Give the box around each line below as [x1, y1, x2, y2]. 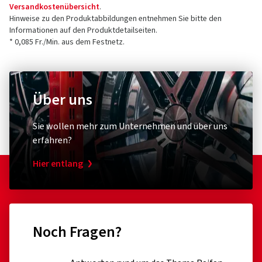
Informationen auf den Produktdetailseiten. [9, 25, 157, 36]
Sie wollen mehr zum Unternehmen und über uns [33, 120, 227, 133]
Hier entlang [33, 157, 83, 170]
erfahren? [33, 134, 72, 147]
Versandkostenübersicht [9, 1, 99, 13]
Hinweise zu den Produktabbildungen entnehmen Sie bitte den [9, 13, 222, 25]
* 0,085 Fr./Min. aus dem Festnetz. [9, 36, 125, 48]
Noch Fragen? [33, 221, 122, 243]
